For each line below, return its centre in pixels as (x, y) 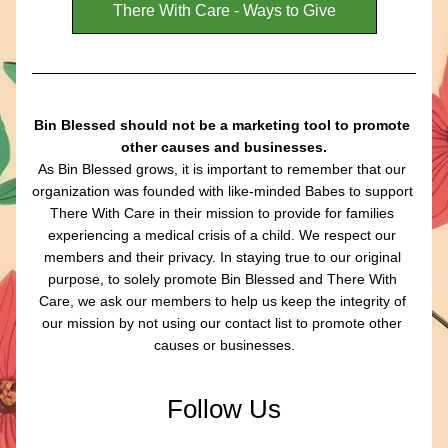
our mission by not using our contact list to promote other (222, 323)
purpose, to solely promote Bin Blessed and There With (222, 279)
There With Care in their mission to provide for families (222, 213)
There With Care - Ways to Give (224, 10)
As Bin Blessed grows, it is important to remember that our (222, 169)
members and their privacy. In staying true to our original (222, 257)
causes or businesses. (224, 345)
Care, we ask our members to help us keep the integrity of (222, 301)
